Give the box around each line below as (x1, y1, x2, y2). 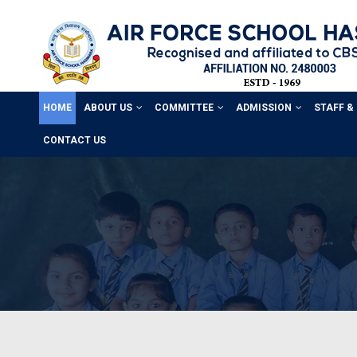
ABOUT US (83, 102, 132, 113)
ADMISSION (235, 102, 292, 113)
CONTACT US (42, 135, 106, 146)
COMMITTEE (154, 102, 214, 113)
